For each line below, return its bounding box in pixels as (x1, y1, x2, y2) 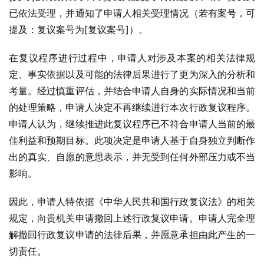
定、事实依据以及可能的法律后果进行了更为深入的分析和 (9, 68, 255, 80)
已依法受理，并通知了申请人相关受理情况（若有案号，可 (9, 7, 255, 19)
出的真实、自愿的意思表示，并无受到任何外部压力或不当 (9, 151, 255, 163)
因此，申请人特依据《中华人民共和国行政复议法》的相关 (9, 196, 255, 207)
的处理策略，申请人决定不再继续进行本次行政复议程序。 (9, 101, 255, 113)
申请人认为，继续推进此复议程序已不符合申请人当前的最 (9, 118, 255, 130)
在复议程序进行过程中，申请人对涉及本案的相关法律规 (9, 52, 255, 64)
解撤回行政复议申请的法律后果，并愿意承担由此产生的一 (9, 229, 255, 240)
